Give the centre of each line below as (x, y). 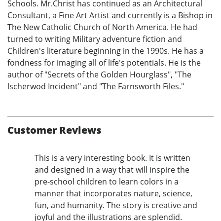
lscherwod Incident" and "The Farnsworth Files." (96, 86)
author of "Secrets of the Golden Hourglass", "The (99, 74)
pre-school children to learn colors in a (107, 181)
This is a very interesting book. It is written (112, 158)
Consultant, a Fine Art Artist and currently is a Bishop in (110, 15)
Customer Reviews (55, 130)
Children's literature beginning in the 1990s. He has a (106, 51)
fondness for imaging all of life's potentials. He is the (104, 62)
